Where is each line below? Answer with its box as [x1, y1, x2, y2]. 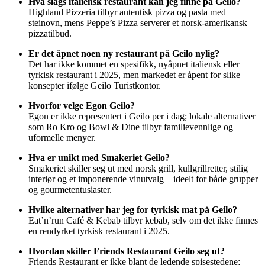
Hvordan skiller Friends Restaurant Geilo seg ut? [28, 246, 225, 257]
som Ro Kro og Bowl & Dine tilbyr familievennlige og [28, 122, 233, 132]
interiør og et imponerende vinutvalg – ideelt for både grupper [28, 174, 258, 185]
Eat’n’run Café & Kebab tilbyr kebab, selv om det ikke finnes [28, 215, 258, 226]
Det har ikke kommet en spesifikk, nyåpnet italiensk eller [28, 59, 240, 70]
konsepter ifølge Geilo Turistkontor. [28, 80, 161, 91]
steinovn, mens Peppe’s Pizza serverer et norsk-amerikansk [28, 18, 247, 28]
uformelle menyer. [28, 132, 96, 143]
